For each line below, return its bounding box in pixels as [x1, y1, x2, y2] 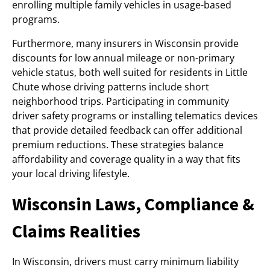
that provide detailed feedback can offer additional [12, 124, 242, 137]
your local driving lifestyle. [12, 167, 130, 180]
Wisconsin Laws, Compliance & [12, 192, 254, 215]
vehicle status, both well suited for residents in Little [12, 66, 248, 79]
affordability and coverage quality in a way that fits [12, 152, 240, 166]
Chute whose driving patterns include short [12, 80, 209, 93]
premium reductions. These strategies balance [12, 138, 224, 151]
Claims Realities [12, 219, 140, 242]
